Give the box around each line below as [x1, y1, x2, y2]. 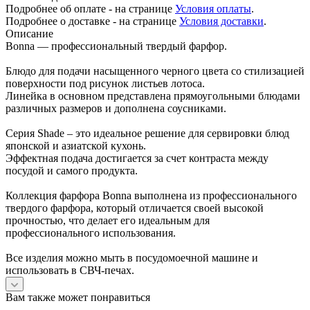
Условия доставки [179, 15, 264, 27]
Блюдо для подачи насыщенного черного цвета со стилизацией [6, 64, 304, 77]
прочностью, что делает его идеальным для [6, 214, 210, 226]
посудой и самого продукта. [6, 164, 138, 176]
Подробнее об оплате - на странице [6, 2, 175, 15]
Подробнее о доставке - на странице [6, 15, 179, 27]
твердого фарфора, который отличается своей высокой [6, 201, 264, 214]
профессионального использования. [6, 226, 176, 239]
